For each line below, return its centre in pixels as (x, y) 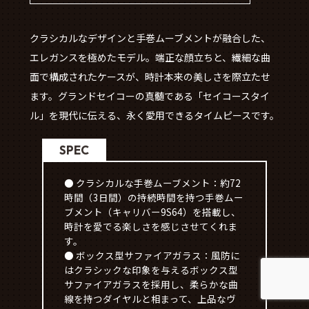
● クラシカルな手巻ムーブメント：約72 (152, 182)
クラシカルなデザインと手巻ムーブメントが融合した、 (150, 38)
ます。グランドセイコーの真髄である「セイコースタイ (149, 96)
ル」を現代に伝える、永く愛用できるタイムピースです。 (154, 115)
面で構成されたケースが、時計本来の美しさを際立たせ (150, 76)
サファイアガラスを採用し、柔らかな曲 (151, 284)
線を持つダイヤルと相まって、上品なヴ (150, 298)
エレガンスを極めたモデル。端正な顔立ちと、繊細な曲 (150, 57)
